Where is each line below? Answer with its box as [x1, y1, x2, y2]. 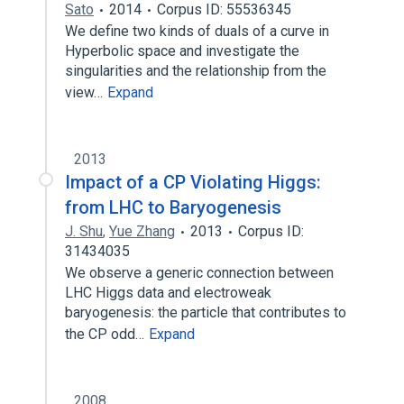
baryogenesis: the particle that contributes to [65, 304, 346, 321]
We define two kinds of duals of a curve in [65, 23, 329, 40]
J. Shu [65, 223, 103, 240]
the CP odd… [65, 326, 148, 343]
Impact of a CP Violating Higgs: [65, 171, 321, 193]
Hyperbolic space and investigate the [65, 42, 299, 60]
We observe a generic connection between [65, 264, 334, 281]
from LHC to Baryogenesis [65, 197, 281, 218]
